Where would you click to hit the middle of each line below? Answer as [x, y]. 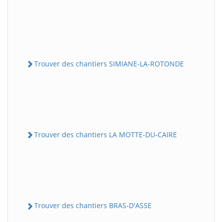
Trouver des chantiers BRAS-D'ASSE [93, 206]
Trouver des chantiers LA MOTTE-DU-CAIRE [106, 135]
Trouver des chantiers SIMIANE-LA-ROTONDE [109, 63]
